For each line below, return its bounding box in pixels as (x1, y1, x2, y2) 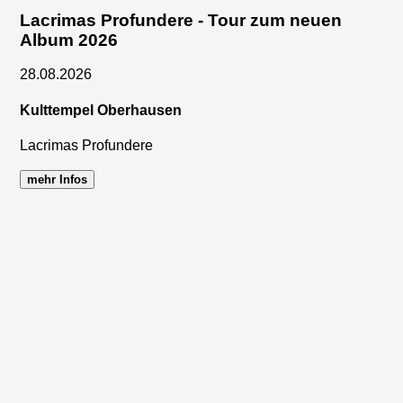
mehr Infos (27, 172, 88, 186)
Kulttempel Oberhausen (20, 102, 183, 118)
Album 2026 (20, 30, 119, 49)
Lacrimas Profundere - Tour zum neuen (20, 10, 343, 30)
